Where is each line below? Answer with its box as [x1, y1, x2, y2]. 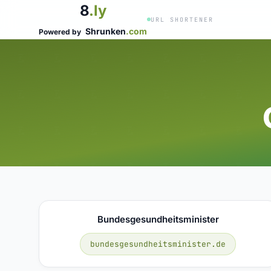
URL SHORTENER [151, 15, 214, 24]
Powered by [39, 27, 83, 36]
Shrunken [85, 26, 126, 36]
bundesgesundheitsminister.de [90, 238, 226, 249]
